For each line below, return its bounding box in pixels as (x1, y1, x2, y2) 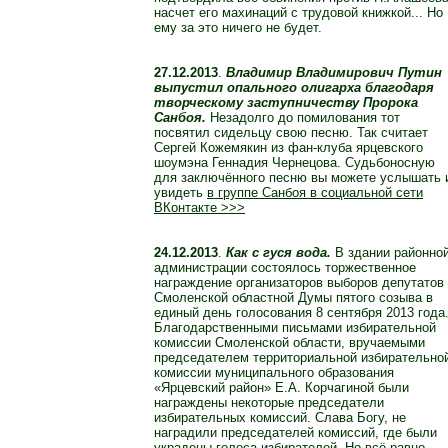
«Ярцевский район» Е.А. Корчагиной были (154, 380, 409, 396)
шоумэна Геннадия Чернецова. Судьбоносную (154, 155, 435, 171)
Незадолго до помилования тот (206, 110, 400, 126)
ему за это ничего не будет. (154, 20, 322, 36)
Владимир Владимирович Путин (226, 65, 442, 81)
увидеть (154, 185, 207, 201)
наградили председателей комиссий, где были (154, 425, 437, 441)
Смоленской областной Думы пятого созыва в (154, 290, 433, 306)
